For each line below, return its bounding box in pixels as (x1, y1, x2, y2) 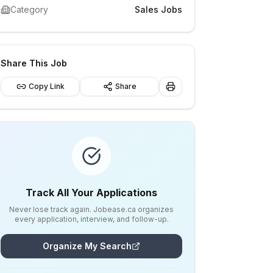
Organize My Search (43, 241, 132, 251)
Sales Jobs (135, 4, 182, 15)
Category (10, 4, 48, 15)
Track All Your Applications (26, 186, 157, 199)
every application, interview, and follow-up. (14, 214, 169, 224)
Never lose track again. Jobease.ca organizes (9, 205, 174, 214)
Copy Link (28, 82, 65, 91)
